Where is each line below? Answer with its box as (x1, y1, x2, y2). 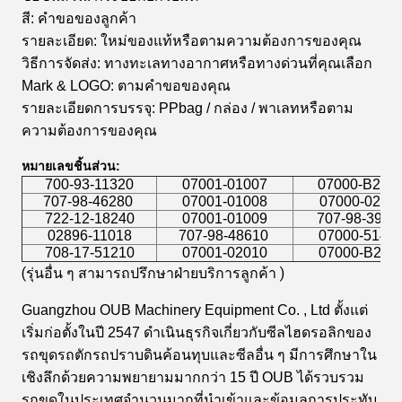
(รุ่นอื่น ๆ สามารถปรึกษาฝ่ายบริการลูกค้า (22, 265, 276, 282)
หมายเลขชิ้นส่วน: (22, 159, 120, 173)
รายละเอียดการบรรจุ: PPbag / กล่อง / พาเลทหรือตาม (22, 100, 354, 116)
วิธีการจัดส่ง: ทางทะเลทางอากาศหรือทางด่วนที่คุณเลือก (22, 56, 372, 71)
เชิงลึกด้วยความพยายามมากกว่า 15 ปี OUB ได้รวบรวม (22, 370, 364, 385)
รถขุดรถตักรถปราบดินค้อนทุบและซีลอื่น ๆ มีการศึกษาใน (22, 347, 377, 363)
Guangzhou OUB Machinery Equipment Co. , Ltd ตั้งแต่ (22, 302, 368, 318)
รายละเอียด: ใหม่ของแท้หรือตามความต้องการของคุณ (22, 33, 362, 48)
